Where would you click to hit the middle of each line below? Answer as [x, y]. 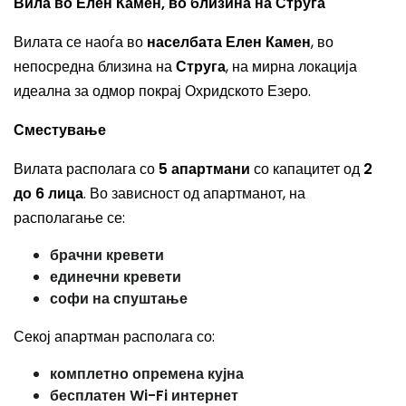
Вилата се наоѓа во [80, 42]
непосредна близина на [95, 67]
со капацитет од [307, 169]
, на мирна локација [291, 67]
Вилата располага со [86, 169]
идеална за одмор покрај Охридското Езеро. [162, 91]
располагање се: [69, 218]
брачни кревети [107, 255]
